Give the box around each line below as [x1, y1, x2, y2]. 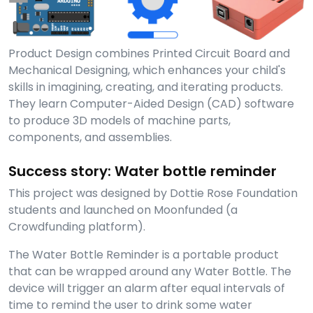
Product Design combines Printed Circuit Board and [8, 45, 290, 61]
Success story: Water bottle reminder [8, 161, 277, 181]
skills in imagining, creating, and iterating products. [8, 78, 283, 95]
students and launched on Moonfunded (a [8, 201, 238, 218]
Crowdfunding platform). [8, 218, 145, 235]
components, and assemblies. [8, 129, 172, 145]
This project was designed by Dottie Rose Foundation [8, 184, 298, 201]
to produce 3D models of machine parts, [8, 112, 231, 129]
